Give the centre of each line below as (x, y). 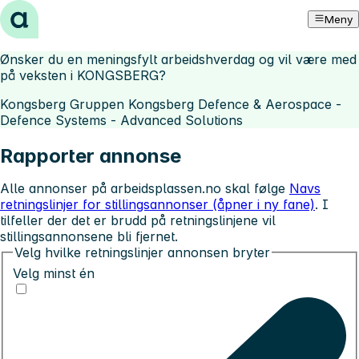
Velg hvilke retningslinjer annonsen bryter (142, 252)
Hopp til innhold (56, 14)
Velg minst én (54, 273)
